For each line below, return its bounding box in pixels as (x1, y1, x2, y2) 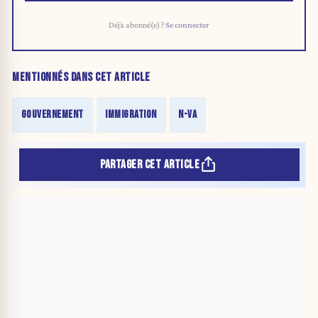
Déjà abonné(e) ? (109, 19, 165, 30)
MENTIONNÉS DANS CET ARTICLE (12, 70, 150, 85)
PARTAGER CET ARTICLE (100, 157, 200, 172)
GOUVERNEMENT (21, 108, 84, 122)
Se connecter (165, 19, 209, 30)
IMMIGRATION (105, 108, 157, 122)
